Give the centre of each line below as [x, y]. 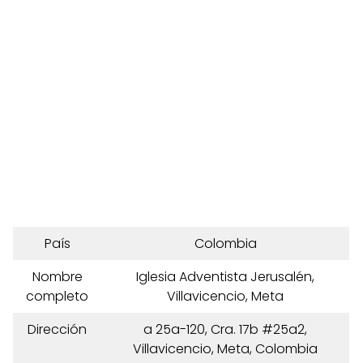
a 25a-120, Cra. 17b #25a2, [225, 329]
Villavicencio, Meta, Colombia [225, 349]
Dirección [57, 329]
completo [57, 296]
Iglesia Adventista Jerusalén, [225, 277]
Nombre [57, 277]
